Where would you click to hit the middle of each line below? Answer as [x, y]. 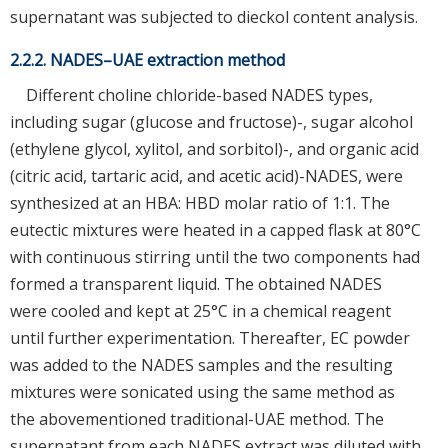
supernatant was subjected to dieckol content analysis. [214, 16]
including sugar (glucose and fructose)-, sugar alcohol [211, 121]
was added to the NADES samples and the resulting [201, 364]
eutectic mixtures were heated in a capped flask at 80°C [215, 229]
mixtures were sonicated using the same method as [202, 391]
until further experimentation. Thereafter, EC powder [210, 337]
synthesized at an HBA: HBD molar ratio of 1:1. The [200, 202]
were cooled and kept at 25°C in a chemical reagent [200, 310]
